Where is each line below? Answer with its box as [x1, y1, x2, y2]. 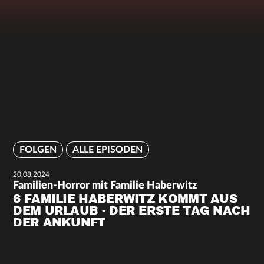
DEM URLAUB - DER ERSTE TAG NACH [13, 203, 250, 218]
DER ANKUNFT [13, 215, 105, 230]
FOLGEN [19, 144, 57, 154]
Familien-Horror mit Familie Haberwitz [13, 180, 197, 191]
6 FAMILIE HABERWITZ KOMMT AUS [13, 192, 237, 206]
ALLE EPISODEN [72, 144, 143, 154]
